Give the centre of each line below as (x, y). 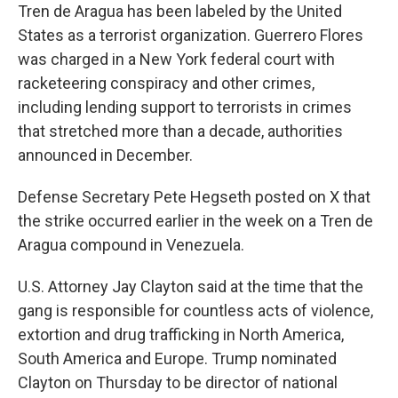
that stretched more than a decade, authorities (180, 131)
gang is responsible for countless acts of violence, (195, 310)
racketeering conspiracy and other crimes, (166, 83)
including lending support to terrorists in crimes (185, 107)
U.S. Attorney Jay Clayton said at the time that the (191, 286)
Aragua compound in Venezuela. (131, 244)
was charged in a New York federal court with (176, 59)
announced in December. (105, 155)
